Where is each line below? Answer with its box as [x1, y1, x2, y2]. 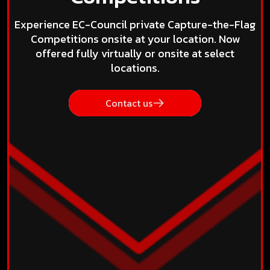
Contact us [105, 96, 152, 111]
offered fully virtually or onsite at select [36, 45, 234, 62]
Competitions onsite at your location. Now [30, 31, 240, 48]
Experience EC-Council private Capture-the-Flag [14, 16, 256, 33]
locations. [110, 60, 160, 77]
